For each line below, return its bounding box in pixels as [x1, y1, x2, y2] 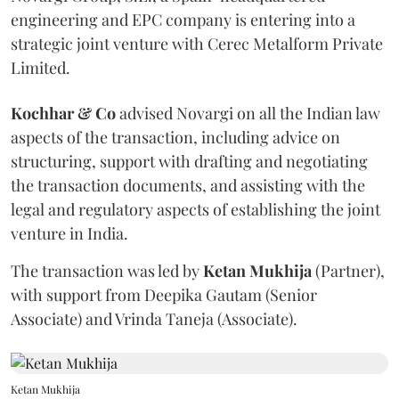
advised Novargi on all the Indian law [116, 102, 380, 124]
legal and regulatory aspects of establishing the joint [11, 199, 380, 220]
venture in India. [11, 223, 128, 244]
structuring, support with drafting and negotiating [11, 151, 368, 172]
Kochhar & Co [11, 102, 116, 124]
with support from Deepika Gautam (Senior [11, 284, 317, 305]
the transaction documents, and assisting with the [11, 175, 365, 196]
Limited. [11, 57, 70, 78]
